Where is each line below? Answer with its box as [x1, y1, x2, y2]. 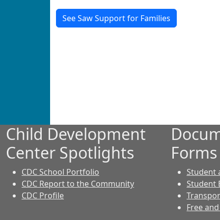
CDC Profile [22, 190, 64, 201]
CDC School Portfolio [22, 166, 99, 177]
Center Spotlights [6, 142, 134, 163]
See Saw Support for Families [62, 13, 170, 24]
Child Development [6, 123, 146, 144]
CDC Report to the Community [22, 178, 134, 189]
